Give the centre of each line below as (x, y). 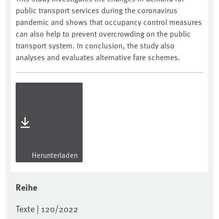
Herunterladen (54, 155)
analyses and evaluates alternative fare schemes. (98, 57)
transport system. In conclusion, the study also (95, 45)
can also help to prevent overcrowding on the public (103, 33)
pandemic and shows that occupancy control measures (109, 22)
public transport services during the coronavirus (97, 10)
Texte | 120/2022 (47, 209)
